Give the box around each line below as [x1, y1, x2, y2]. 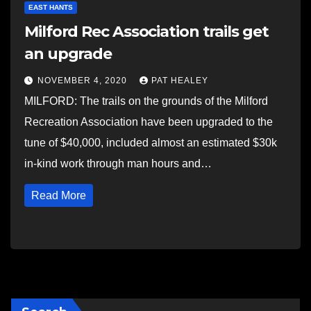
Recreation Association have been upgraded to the [24, 116, 273, 128]
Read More [31, 190, 86, 201]
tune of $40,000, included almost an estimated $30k [24, 137, 277, 149]
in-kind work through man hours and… [24, 158, 212, 169]
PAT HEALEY [151, 76, 208, 85]
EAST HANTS [28, 3, 73, 11]
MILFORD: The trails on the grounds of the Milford [24, 95, 268, 107]
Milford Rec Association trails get [24, 22, 269, 41]
